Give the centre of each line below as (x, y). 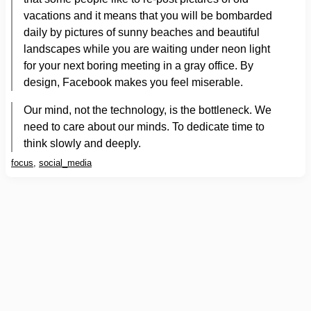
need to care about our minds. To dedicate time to (144, 127)
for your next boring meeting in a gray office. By (138, 66)
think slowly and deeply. (82, 143)
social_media (65, 163)
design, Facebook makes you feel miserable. (133, 82)
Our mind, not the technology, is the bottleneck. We (148, 110)
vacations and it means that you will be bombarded (148, 16)
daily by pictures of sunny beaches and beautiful (142, 32)
